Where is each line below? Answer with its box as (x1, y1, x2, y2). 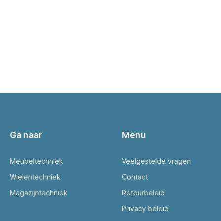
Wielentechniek (10, 173, 61, 181)
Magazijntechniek (10, 188, 68, 197)
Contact (121, 173, 148, 181)
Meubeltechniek (10, 157, 63, 165)
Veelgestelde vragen (121, 157, 191, 165)
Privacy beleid (121, 204, 169, 213)
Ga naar (10, 130, 42, 140)
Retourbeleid (121, 188, 165, 197)
